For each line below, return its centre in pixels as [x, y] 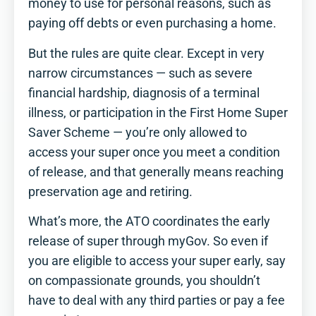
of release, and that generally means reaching [156, 172]
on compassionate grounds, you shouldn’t [144, 281]
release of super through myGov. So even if [148, 242]
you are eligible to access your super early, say [157, 261]
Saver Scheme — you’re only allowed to [138, 132]
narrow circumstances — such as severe [140, 73]
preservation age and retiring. [110, 192]
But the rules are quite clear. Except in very [146, 53]
